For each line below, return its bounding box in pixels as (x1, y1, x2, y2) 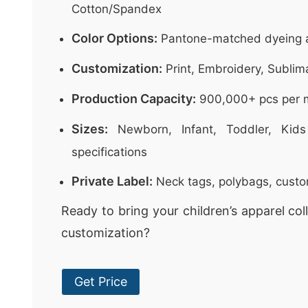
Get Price (74, 274, 127, 289)
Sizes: (71, 122, 108, 136)
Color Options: (71, 31, 157, 45)
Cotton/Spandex (71, 2, 162, 16)
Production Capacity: (71, 91, 196, 106)
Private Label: (71, 174, 153, 188)
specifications (71, 145, 147, 159)
